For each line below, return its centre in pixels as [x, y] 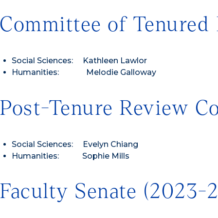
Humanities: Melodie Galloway [84, 72]
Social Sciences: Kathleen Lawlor [79, 60]
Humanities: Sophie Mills [71, 156]
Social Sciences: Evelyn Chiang [75, 144]
